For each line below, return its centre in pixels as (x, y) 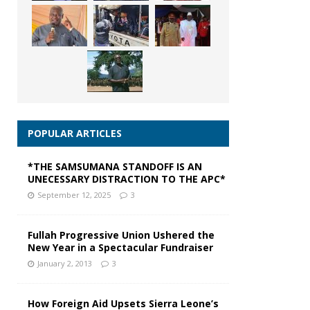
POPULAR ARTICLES (75, 134)
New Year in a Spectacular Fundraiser (120, 248)
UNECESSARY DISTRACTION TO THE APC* (127, 179)
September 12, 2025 (74, 195)
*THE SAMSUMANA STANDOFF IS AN (115, 167)
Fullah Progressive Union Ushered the (121, 235)
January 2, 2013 (65, 264)
